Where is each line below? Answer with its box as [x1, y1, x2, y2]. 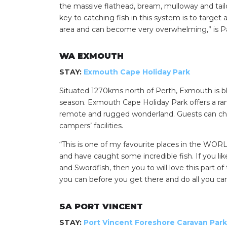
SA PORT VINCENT [59, 201, 143, 211]
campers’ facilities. [59, 121, 123, 131]
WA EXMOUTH [59, 51, 124, 61]
